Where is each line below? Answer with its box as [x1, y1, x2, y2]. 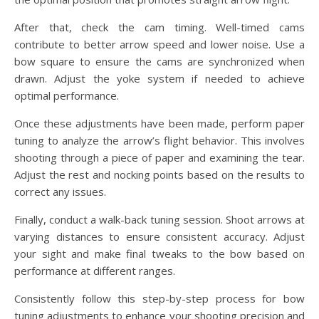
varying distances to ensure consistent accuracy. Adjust [14, 229, 305, 244]
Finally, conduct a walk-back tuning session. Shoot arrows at [14, 211, 305, 226]
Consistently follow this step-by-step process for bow [14, 291, 305, 305]
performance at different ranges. [14, 263, 175, 278]
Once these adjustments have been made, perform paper [14, 115, 305, 130]
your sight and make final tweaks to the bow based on [14, 246, 305, 261]
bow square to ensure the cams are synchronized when [14, 53, 305, 68]
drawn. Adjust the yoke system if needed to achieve [14, 70, 305, 85]
